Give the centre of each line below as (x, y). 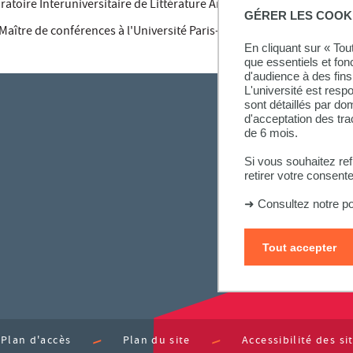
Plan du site (156, 341)
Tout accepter (299, 247)
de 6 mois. (271, 132)
